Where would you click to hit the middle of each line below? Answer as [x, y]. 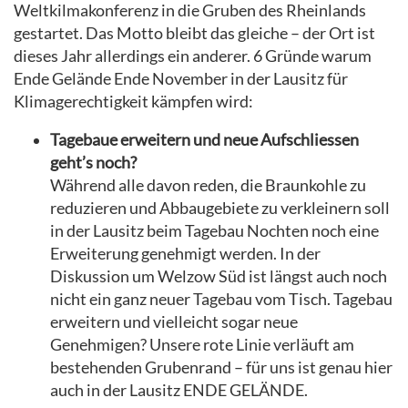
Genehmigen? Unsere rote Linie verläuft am [202, 345]
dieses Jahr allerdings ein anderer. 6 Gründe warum [193, 56]
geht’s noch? [93, 163]
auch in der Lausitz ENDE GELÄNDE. [179, 391]
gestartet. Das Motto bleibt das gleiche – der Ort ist [194, 33]
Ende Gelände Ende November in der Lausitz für [181, 78]
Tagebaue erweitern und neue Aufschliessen [204, 140]
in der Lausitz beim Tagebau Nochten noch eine [214, 231]
